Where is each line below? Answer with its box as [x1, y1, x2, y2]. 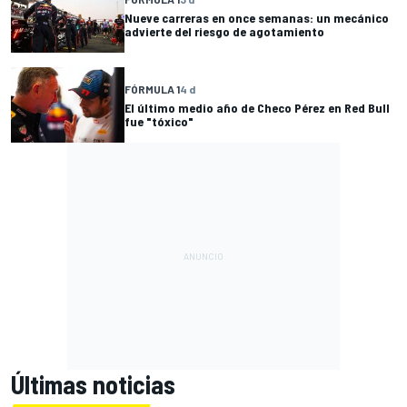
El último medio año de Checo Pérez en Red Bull [124, 99, 390, 115]
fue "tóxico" [124, 113, 194, 129]
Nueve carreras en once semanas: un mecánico [124, 9, 389, 25]
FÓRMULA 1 [124, 82, 180, 95]
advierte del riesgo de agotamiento [124, 23, 324, 39]
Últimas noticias [11, 369, 175, 401]
